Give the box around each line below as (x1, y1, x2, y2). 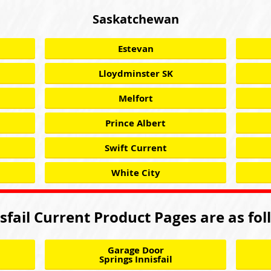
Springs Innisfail (99, 253, 172, 266)
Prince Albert (105, 117, 166, 129)
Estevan (117, 42, 154, 55)
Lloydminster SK (98, 67, 173, 80)
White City (111, 166, 160, 179)
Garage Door (107, 244, 164, 256)
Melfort (118, 92, 153, 105)
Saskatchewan (92, 11, 179, 27)
